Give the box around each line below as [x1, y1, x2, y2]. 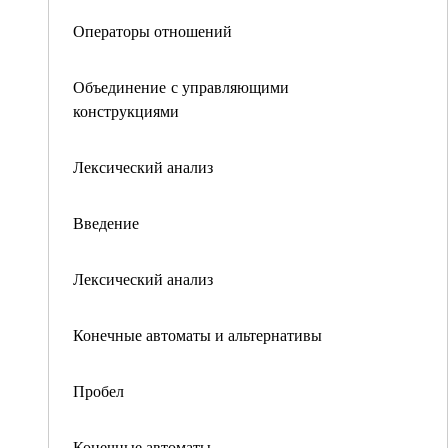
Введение [73, 212, 139, 233]
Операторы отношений [73, 20, 232, 41]
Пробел [73, 380, 124, 401]
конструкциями [73, 100, 179, 121]
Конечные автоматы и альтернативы [73, 324, 322, 345]
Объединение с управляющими [73, 76, 289, 97]
